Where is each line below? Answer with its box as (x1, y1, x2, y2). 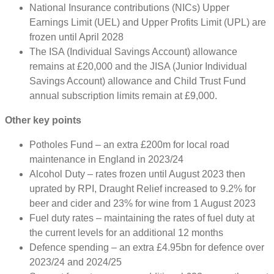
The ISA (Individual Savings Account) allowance (29, 46, 237, 57)
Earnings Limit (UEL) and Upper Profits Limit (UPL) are (29, 17, 266, 28)
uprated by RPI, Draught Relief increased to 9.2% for (29, 183, 256, 194)
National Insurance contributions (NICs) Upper (29, 2, 229, 13)
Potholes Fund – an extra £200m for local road (29, 139, 229, 150)
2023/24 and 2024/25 (29, 256, 122, 267)
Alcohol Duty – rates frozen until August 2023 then (29, 168, 245, 179)
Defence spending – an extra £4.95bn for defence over (29, 242, 264, 253)
